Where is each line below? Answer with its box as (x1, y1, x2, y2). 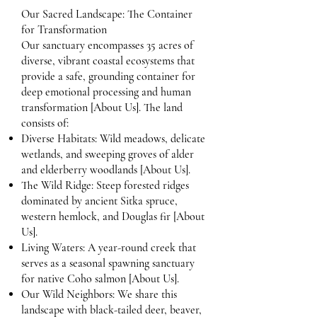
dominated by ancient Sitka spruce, (21, 194, 178, 208)
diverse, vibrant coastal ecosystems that (21, 54, 195, 68)
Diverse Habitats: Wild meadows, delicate (21, 132, 205, 146)
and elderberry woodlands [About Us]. (21, 163, 190, 177)
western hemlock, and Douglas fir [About (21, 209, 204, 224)
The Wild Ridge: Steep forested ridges (21, 178, 189, 192)
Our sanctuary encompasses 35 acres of (21, 38, 193, 52)
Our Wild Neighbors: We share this (21, 287, 177, 301)
